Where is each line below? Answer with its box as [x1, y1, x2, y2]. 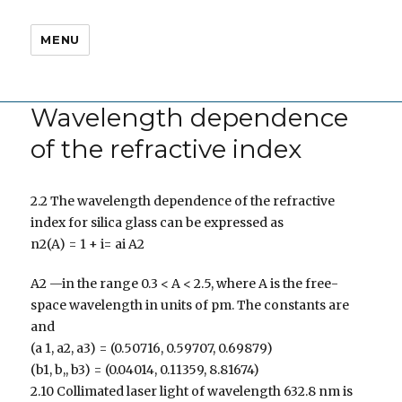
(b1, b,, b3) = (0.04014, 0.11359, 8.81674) [31, 361, 260, 378]
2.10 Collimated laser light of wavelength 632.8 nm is [31, 382, 354, 399]
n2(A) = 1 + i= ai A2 [31, 235, 145, 252]
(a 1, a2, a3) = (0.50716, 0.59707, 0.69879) [31, 339, 274, 356]
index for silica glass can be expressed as [31, 214, 284, 231]
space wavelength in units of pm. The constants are [31, 296, 350, 313]
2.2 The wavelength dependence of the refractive [31, 192, 336, 209]
